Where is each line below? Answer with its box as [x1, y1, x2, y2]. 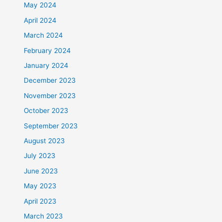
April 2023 [24, 197, 57, 205]
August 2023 [24, 137, 65, 145]
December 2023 [24, 76, 76, 85]
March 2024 [24, 31, 63, 40]
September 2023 [24, 121, 78, 130]
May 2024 [24, 1, 57, 9]
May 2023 [24, 182, 57, 190]
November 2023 [24, 91, 76, 100]
